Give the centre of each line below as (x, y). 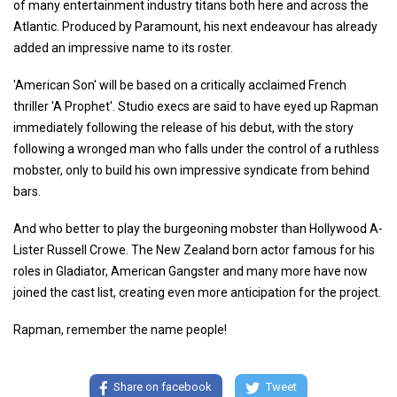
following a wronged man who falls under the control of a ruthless (196, 149)
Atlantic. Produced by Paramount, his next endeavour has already (195, 27)
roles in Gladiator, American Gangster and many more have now (191, 272)
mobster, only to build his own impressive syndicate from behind (191, 171)
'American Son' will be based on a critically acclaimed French (180, 86)
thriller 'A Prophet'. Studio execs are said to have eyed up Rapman (196, 107)
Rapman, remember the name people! (120, 330)
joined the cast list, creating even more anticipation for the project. (197, 293)
